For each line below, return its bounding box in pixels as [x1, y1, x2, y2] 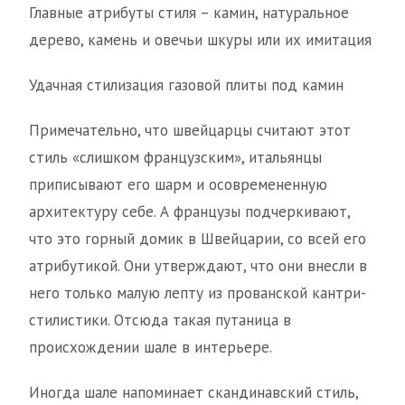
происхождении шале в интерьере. [29, 337, 272, 357]
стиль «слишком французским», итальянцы [29, 147, 322, 167]
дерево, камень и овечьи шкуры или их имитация [29, 30, 372, 50]
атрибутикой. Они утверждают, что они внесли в [29, 256, 367, 276]
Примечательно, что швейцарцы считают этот [29, 120, 351, 140]
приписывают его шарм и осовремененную [29, 174, 327, 194]
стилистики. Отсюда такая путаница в [29, 310, 291, 330]
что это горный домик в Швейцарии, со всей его [29, 229, 366, 249]
